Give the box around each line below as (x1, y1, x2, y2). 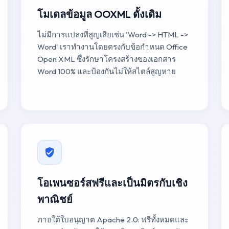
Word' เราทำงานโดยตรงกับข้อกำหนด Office (37, 42, 188, 52)
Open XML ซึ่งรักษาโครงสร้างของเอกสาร (37, 54, 176, 64)
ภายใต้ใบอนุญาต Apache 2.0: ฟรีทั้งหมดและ (37, 215, 189, 224)
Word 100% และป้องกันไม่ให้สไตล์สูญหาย (37, 66, 176, 76)
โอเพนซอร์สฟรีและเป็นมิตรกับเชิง (37, 176, 188, 189)
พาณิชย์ (37, 193, 73, 205)
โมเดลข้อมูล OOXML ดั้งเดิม (37, 8, 162, 20)
